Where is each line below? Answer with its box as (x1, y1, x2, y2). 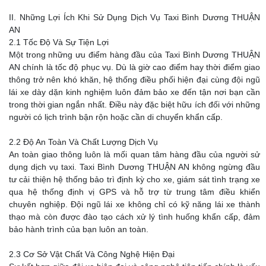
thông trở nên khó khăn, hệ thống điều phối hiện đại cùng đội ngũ (9, 75, 260, 85)
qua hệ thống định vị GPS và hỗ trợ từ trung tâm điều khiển (9, 187, 260, 197)
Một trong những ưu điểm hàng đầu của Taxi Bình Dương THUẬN (9, 50, 260, 60)
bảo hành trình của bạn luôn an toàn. (9, 224, 148, 235)
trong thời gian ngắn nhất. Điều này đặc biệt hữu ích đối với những (9, 100, 260, 110)
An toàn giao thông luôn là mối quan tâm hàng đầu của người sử (9, 150, 260, 160)
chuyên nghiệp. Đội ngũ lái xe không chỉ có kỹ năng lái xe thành (9, 199, 260, 210)
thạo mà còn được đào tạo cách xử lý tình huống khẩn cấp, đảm (9, 212, 260, 222)
